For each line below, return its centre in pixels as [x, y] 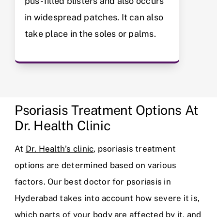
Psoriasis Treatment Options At [107, 110]
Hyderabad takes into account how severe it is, [107, 198]
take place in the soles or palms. [90, 33]
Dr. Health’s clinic [60, 148]
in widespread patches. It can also [94, 17]
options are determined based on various [96, 165]
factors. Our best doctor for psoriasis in [93, 181]
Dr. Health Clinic [63, 125]
